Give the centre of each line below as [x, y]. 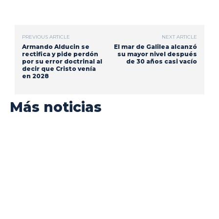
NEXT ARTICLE [179, 37]
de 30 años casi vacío [161, 61]
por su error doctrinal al [62, 61]
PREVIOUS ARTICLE [46, 37]
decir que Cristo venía [59, 68]
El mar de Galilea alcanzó [155, 46]
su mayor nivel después [157, 54]
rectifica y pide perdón [60, 54]
